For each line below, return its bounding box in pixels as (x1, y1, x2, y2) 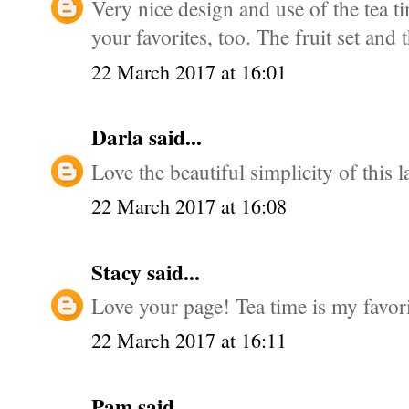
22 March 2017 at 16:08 (91, 192, 287, 219)
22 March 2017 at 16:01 (91, 58, 287, 85)
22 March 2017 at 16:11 (91, 327, 287, 354)
